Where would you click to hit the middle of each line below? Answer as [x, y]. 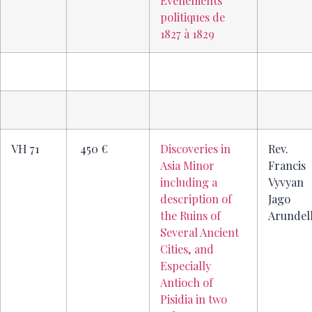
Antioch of [187, 282]
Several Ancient [200, 232]
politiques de [193, 17]
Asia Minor [187, 165]
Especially [186, 266]
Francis [287, 165]
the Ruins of [190, 216]
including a [189, 182]
